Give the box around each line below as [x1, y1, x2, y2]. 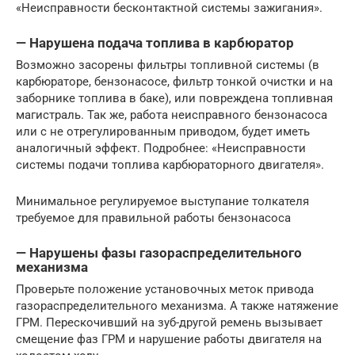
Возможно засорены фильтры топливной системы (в [16, 57, 319, 72]
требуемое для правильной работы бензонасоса [16, 210, 291, 225]
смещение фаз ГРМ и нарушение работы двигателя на [16, 332, 322, 347]
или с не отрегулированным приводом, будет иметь [16, 124, 310, 139]
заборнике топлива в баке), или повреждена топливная [16, 90, 333, 105]
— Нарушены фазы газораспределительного [16, 245, 302, 261]
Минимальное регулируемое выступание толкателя [16, 193, 309, 208]
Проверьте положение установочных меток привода [16, 282, 314, 297]
